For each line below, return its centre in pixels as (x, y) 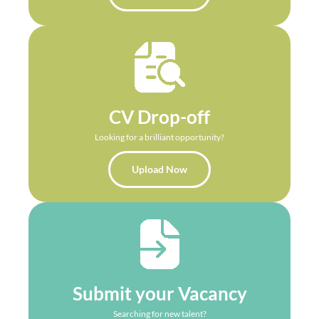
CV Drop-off (159, 116)
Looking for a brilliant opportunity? (159, 137)
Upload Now (159, 169)
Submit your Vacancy (159, 293)
